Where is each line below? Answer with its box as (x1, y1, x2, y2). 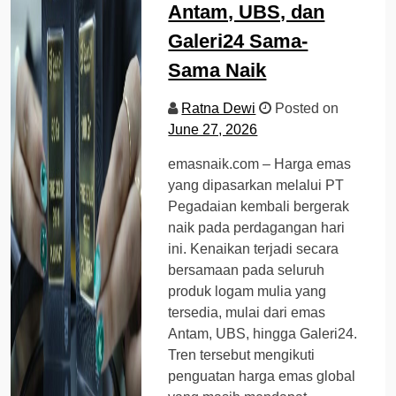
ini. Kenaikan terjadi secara (168, 240, 339, 256)
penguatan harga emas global (168, 368, 356, 384)
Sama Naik (168, 58, 267, 81)
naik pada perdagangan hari (168, 219, 346, 235)
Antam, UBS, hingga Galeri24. (168, 325, 358, 341)
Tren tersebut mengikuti (168, 346, 316, 362)
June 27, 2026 (168, 121, 258, 137)
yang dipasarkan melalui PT (168, 177, 345, 193)
